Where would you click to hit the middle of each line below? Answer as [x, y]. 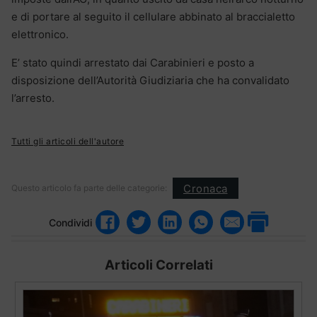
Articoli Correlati [158, 265]
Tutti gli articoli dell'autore [68, 142]
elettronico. [40, 35]
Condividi [70, 222]
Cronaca [206, 188]
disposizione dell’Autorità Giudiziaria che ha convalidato [150, 81]
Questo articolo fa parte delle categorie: [89, 188]
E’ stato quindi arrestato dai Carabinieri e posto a [133, 63]
